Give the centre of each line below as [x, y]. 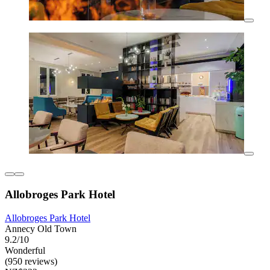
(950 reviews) [31, 261]
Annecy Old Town [41, 228]
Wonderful [25, 250]
